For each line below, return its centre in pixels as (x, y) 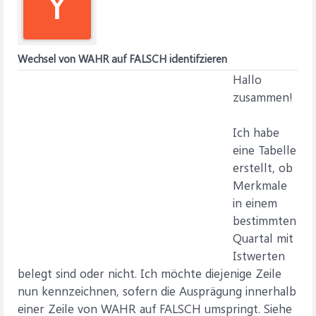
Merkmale (260, 185)
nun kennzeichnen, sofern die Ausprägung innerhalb (157, 291)
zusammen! (263, 97)
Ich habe (256, 132)
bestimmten (265, 220)
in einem (255, 202)
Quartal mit (263, 238)
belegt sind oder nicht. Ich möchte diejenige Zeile (150, 273)
